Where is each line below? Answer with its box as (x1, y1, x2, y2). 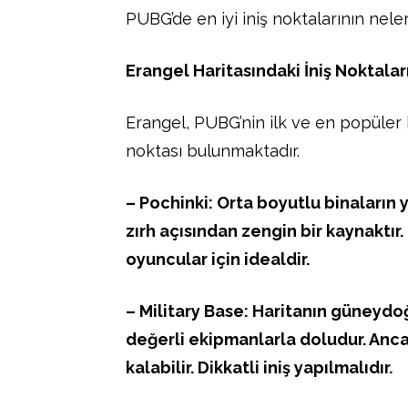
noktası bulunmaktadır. (126, 140, 300, 160)
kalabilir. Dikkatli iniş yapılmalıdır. (126, 357, 393, 377)
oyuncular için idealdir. (126, 249, 310, 269)
